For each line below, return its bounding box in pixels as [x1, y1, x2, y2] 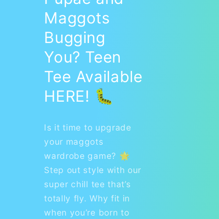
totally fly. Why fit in [44, 193, 131, 203]
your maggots [44, 136, 104, 147]
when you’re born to [44, 207, 130, 218]
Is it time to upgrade [44, 122, 131, 132]
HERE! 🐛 [44, 86, 114, 106]
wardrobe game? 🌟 [44, 150, 131, 161]
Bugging [44, 27, 106, 47]
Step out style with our [44, 164, 142, 175]
